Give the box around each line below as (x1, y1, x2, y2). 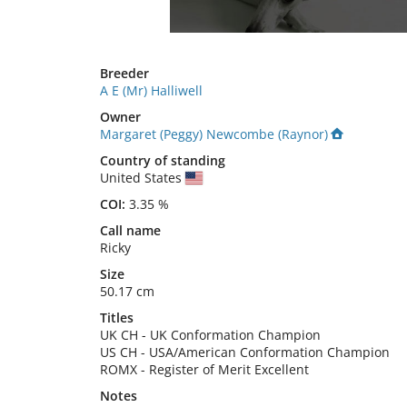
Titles (100, 309, 134, 326)
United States (100, 169, 185, 186)
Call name (100, 222, 161, 239)
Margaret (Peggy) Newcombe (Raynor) (100, 125, 328, 143)
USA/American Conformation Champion (149, 343, 390, 361)
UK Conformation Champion (150, 326, 321, 343)
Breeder (100, 65, 149, 82)
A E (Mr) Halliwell (100, 82, 203, 99)
